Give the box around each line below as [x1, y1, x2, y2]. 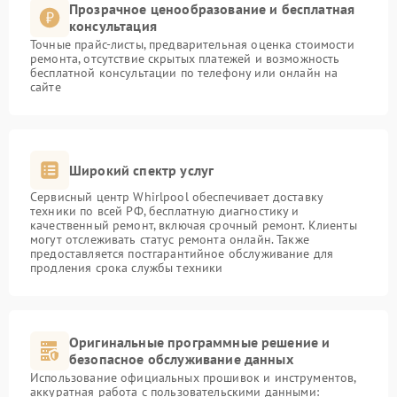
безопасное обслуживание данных [69, 350, 293, 368]
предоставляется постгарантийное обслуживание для [30, 245, 334, 261]
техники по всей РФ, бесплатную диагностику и [30, 203, 300, 219]
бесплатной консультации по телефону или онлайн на [30, 65, 339, 81]
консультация [69, 17, 157, 35]
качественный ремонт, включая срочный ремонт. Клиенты [30, 217, 357, 233]
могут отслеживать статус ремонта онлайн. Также [30, 231, 309, 247]
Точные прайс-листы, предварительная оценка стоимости [30, 36, 354, 52]
